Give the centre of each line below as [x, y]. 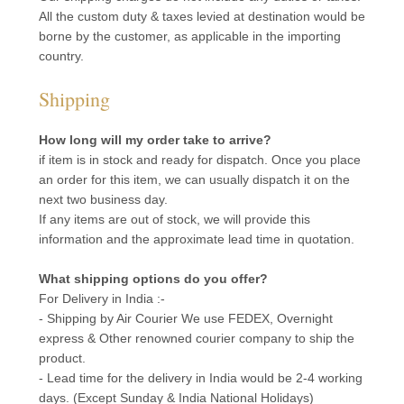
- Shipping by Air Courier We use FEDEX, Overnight [185, 318]
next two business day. [103, 199]
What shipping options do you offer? [153, 279]
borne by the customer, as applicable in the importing [189, 36]
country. [61, 56]
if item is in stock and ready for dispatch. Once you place [199, 160]
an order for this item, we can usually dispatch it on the [194, 179]
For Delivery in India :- [101, 298]
